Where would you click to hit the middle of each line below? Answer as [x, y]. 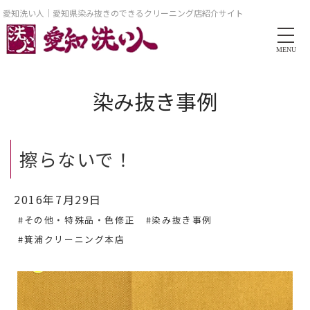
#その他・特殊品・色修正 [77, 219]
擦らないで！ [76, 158]
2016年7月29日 [58, 199]
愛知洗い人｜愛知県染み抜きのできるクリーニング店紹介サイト [123, 13]
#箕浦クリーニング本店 [72, 239]
